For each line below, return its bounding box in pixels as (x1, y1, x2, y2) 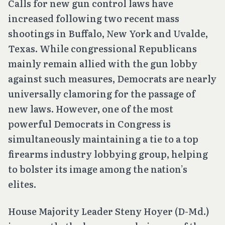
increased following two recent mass (8, 11, 179, 25)
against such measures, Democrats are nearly (8, 71, 216, 85)
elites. (8, 177, 38, 191)
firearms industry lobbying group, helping (8, 147, 208, 161)
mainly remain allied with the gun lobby (8, 56, 197, 70)
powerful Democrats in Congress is (8, 117, 171, 131)
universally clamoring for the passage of (8, 86, 195, 100)
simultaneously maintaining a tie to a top (8, 132, 198, 146)
